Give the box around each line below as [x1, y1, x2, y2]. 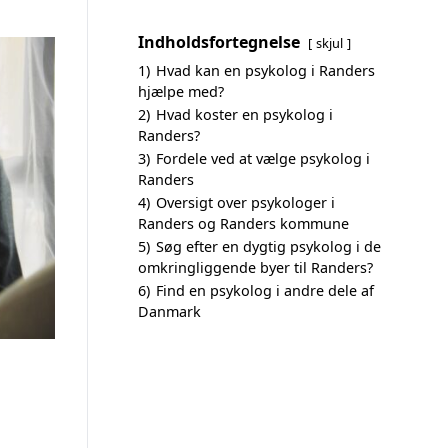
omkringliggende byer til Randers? [138, 258, 373, 277]
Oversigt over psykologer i [156, 193, 335, 212]
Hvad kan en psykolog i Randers [156, 61, 375, 80]
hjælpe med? [138, 82, 224, 101]
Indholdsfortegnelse [138, 31, 300, 53]
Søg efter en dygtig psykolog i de [156, 237, 381, 256]
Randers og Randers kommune [138, 214, 349, 233]
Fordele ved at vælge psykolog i [156, 149, 370, 168]
